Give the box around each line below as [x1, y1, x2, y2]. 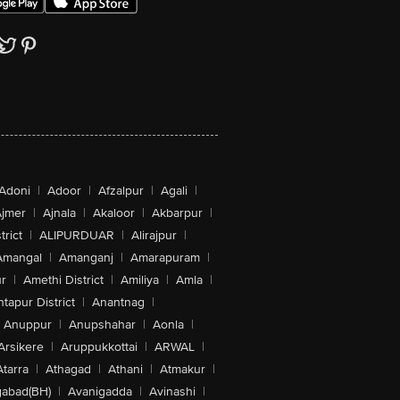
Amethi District [22, 272, 104, 287]
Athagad [45, 362, 91, 377]
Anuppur [3, 317, 52, 332]
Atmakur [159, 362, 205, 377]
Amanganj [58, 250, 113, 265]
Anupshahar [68, 317, 136, 332]
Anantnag [91, 295, 145, 310]
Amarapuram [129, 250, 200, 265]
